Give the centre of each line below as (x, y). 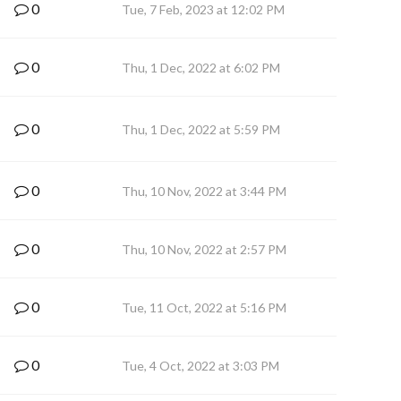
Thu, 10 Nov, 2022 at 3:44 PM (204, 191)
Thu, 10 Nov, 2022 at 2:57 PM (204, 249)
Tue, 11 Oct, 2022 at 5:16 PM (204, 307)
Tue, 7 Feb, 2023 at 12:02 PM (203, 9)
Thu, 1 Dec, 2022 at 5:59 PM (201, 129)
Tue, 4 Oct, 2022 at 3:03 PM (200, 366)
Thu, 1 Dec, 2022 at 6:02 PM (201, 68)
